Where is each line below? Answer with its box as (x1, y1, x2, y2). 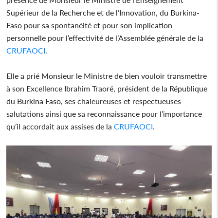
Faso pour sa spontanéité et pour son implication (6, 20, 173, 30)
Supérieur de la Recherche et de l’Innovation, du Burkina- (6, 7, 200, 17)
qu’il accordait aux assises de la (6, 121, 114, 131)
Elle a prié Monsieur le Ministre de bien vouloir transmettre (6, 71, 207, 80)
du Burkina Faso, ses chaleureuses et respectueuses (6, 96, 182, 106)
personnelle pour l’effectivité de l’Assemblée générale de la (6, 33, 204, 42)
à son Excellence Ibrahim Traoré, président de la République (6, 83, 208, 93)
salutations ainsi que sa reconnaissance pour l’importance (6, 109, 202, 118)
